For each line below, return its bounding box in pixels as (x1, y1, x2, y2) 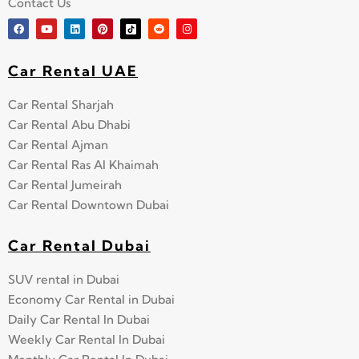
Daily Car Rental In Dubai (8, 311, 150, 327)
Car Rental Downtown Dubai (8, 196, 169, 212)
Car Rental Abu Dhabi (8, 116, 131, 132)
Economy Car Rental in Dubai (8, 291, 175, 307)
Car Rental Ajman (8, 136, 108, 152)
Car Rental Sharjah (8, 96, 114, 112)
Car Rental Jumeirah (8, 176, 122, 192)
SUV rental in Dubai (8, 271, 119, 287)
